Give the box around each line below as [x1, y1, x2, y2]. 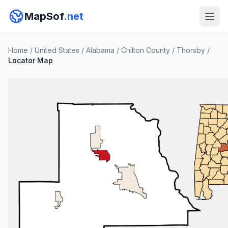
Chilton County [121, 46, 170, 54]
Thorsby [177, 46, 205, 54]
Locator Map [8, 56, 53, 65]
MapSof [24, 10, 64, 22]
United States [35, 46, 79, 54]
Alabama [86, 46, 115, 54]
